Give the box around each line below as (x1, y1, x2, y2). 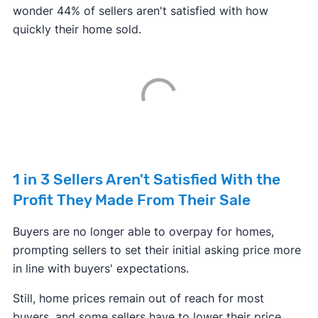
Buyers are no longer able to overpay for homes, (12, 224, 274, 239)
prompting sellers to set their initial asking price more (12, 243, 301, 258)
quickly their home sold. (12, 22, 141, 37)
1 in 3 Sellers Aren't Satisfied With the (12, 171, 280, 189)
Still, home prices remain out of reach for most (12, 291, 264, 306)
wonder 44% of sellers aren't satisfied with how (12, 4, 268, 18)
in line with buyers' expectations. (12, 261, 189, 276)
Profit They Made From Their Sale (12, 192, 251, 209)
